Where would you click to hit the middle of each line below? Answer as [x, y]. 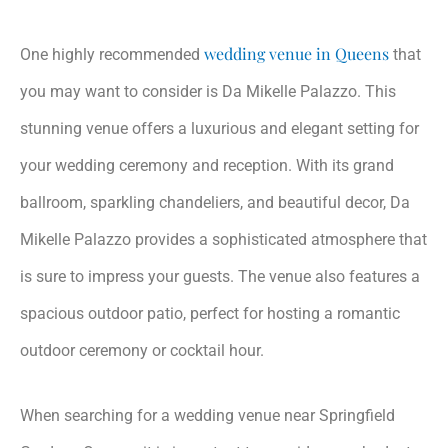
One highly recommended [112, 54]
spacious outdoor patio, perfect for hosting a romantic [210, 313]
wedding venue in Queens [296, 53]
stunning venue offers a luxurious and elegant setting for [219, 128]
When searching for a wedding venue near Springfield [207, 415]
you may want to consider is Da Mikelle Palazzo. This [208, 91]
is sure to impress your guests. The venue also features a [220, 276]
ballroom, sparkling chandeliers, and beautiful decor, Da [215, 202]
